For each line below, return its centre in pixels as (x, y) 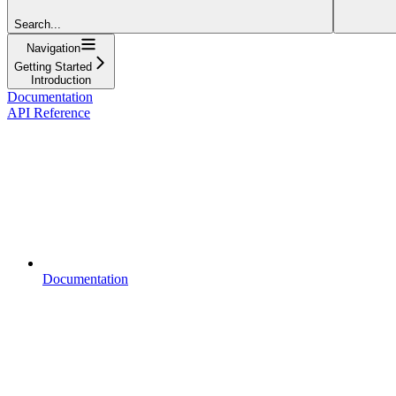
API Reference (49, 112)
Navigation (53, 48)
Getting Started (53, 66)
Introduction (61, 80)
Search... (38, 24)
